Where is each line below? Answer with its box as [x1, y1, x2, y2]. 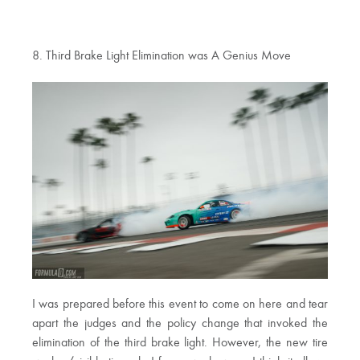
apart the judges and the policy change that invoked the [32, 317, 328, 330]
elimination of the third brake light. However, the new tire [32, 336, 328, 350]
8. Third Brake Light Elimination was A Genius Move [32, 49, 291, 63]
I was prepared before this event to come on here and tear [32, 297, 328, 311]
